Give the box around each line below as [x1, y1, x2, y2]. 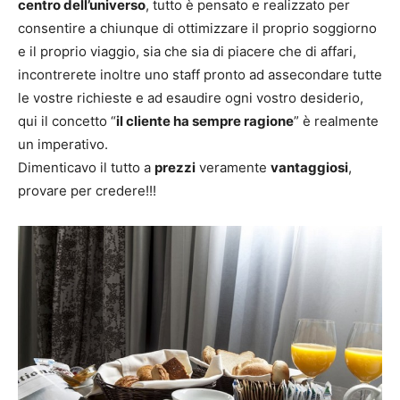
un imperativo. [18, 135, 108, 153]
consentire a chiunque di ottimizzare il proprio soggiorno [18, 19, 377, 37]
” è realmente [294, 112, 379, 129]
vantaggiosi [271, 158, 348, 176]
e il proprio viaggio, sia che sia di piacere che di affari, [18, 42, 356, 60]
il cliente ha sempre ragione [116, 112, 294, 129]
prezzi [154, 158, 196, 176]
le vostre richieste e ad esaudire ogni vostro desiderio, [18, 88, 363, 106]
